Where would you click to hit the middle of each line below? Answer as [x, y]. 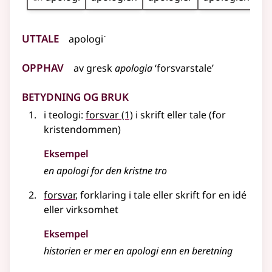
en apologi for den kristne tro [105, 171]
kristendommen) [82, 130]
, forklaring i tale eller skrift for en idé [161, 195]
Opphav [43, 66]
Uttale [40, 37]
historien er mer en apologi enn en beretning [138, 251]
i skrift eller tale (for [179, 115]
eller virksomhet [81, 210]
